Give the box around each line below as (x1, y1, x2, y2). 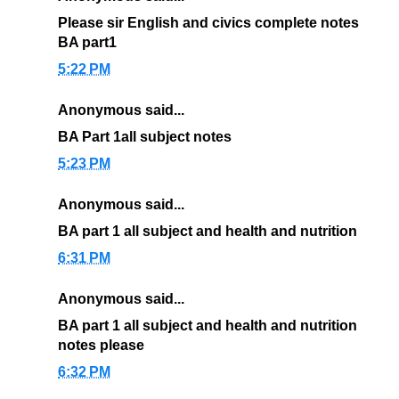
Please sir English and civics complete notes (58, 15, 359, 31)
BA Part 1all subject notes (58, 129, 232, 145)
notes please (58, 338, 144, 354)
